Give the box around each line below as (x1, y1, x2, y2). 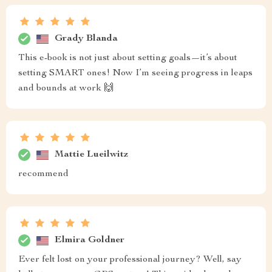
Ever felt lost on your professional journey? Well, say (18, 255, 242, 265)
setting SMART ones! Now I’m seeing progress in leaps (18, 69, 253, 78)
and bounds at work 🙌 (18, 84, 114, 93)
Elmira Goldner (55, 235, 124, 245)
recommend (18, 169, 69, 179)
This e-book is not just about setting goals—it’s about (18, 53, 237, 63)
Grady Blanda (55, 33, 118, 44)
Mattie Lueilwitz (55, 149, 128, 160)
